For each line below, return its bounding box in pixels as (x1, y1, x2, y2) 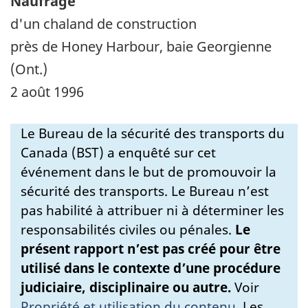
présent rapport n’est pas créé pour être (21, 239, 280, 258)
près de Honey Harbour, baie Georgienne (10, 36, 272, 56)
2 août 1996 (10, 82, 84, 101)
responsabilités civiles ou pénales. (21, 220, 235, 239)
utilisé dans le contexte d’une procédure (21, 258, 280, 277)
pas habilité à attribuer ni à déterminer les (21, 201, 284, 219)
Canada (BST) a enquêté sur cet (21, 143, 216, 162)
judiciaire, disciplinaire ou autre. (21, 278, 231, 296)
